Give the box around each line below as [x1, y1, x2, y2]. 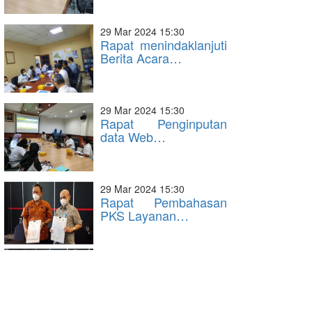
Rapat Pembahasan [100, 193, 227, 211]
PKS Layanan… [100, 206, 189, 224]
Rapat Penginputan [100, 114, 227, 132]
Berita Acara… [100, 49, 182, 67]
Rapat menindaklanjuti [100, 36, 227, 54]
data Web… [100, 127, 166, 146]
